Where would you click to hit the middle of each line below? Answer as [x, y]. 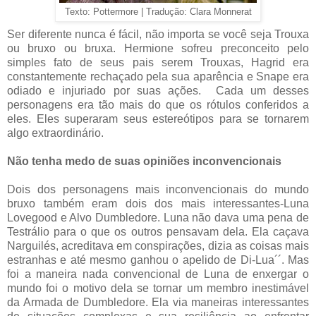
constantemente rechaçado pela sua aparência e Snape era [158, 76]
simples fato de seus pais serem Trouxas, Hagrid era [158, 62]
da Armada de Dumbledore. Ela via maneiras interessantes [158, 302]
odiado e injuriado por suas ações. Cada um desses [158, 90]
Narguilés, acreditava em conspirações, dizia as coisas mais [158, 245]
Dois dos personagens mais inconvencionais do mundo [158, 189]
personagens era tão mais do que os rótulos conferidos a [158, 104]
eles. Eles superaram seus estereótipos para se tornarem [158, 119]
